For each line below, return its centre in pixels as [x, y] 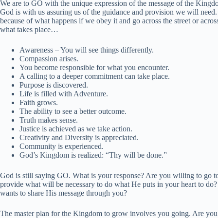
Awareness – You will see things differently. [87, 50]
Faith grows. [39, 102]
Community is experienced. [62, 146]
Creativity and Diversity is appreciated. [79, 137]
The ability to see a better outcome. [73, 111]
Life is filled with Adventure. [64, 93]
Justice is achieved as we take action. [76, 128]
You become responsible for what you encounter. [94, 67]
